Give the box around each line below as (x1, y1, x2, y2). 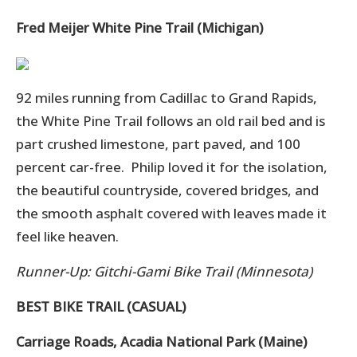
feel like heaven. (16, 226, 119, 245)
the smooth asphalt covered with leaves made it (16, 203, 327, 222)
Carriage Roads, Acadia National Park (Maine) (16, 331, 307, 351)
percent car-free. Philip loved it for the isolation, (16, 157, 328, 176)
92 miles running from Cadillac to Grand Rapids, (16, 88, 317, 107)
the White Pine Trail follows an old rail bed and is (16, 111, 325, 130)
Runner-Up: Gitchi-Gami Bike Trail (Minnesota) (16, 261, 312, 280)
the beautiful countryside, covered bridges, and (16, 180, 319, 199)
